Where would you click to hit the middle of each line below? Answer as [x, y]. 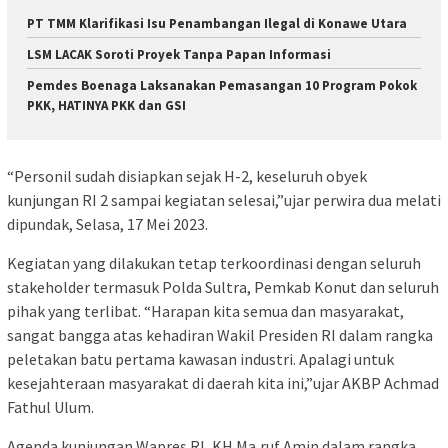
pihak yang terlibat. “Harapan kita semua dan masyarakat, [205, 311]
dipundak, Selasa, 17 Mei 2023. [107, 224]
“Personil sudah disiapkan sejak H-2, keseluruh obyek [187, 176]
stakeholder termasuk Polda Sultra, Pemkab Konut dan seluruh [223, 287]
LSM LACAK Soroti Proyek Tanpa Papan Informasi [179, 54]
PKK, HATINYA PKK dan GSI [106, 105]
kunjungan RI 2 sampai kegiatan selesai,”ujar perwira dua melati [224, 200]
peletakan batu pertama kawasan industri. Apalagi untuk [200, 359]
